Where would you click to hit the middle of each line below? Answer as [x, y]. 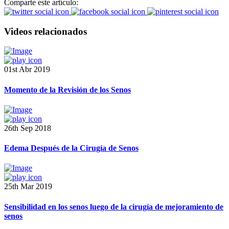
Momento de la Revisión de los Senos [67, 89]
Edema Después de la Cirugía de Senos [71, 148]
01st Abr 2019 [27, 70]
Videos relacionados [45, 31]
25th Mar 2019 [28, 187]
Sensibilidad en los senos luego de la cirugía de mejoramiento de [114, 207]
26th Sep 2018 [28, 128]
